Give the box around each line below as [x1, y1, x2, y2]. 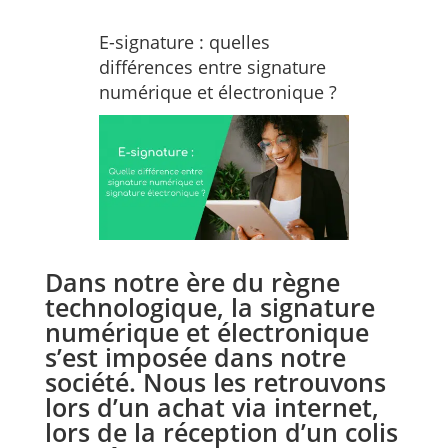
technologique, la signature [44, 290, 375, 325]
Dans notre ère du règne [44, 265, 340, 300]
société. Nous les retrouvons [44, 365, 386, 400]
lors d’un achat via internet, [44, 390, 379, 425]
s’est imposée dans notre [44, 340, 346, 375]
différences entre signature [98, 55, 326, 79]
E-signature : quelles [98, 30, 270, 54]
